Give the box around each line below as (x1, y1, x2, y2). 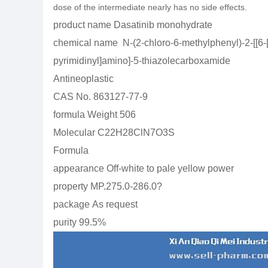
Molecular (53, 127, 95, 138)
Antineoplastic (53, 74, 114, 84)
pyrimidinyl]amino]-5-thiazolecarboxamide (53, 56, 230, 66)
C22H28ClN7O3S (98, 127, 175, 138)
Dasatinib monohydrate (114, 20, 212, 30)
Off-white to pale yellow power (106, 163, 234, 173)
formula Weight (53, 109, 117, 120)
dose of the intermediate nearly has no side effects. (53, 2, 247, 12)
